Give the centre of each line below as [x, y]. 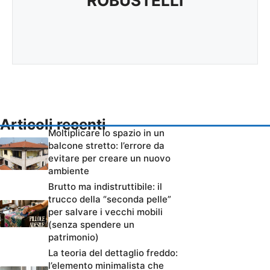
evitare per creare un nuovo [109, 159]
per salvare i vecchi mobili [105, 212]
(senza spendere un [91, 225]
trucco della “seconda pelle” [110, 199]
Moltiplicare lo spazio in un [106, 133]
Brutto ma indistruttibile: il [105, 187]
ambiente [69, 171]
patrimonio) [74, 237]
